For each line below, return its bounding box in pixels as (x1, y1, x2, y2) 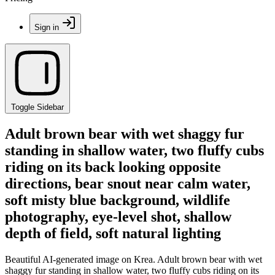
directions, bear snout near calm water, (5, 175, 250, 192)
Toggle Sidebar (11, 103, 64, 112)
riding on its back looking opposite (5, 158, 221, 175)
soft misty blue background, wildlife (5, 192, 230, 208)
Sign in (34, 23, 59, 32)
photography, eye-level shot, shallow (5, 208, 231, 225)
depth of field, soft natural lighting (5, 225, 221, 241)
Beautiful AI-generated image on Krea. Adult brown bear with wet (5, 254, 262, 265)
